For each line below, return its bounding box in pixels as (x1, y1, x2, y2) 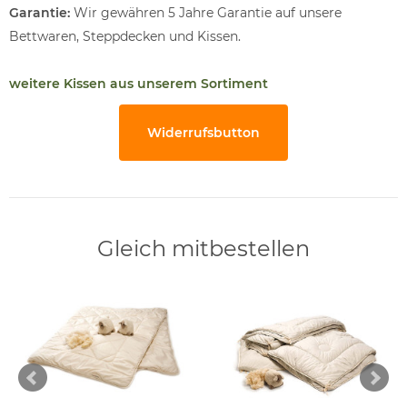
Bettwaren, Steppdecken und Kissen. (9, 27, 241, 45)
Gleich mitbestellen (97, 234, 310, 262)
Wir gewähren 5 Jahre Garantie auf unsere (70, 4, 342, 21)
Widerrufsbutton (147, 124, 260, 141)
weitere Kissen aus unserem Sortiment (9, 74, 268, 92)
